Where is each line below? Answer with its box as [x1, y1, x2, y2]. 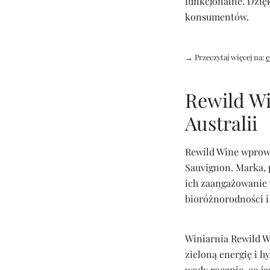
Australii [185, 110, 257, 136]
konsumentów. [185, 10, 249, 23]
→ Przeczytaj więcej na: [185, 52, 266, 62]
